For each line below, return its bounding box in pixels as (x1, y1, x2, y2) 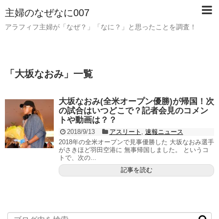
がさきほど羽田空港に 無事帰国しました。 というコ (59, 146, 209, 153)
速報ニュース (145, 128, 183, 135)
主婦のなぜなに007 (5, 7, 89, 18)
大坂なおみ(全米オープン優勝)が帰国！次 (59, 96, 214, 106)
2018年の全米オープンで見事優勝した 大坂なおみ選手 (59, 138, 214, 146)
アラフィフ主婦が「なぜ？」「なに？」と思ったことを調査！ (5, 23, 197, 31)
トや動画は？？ (59, 115, 117, 125)
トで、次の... (59, 153, 96, 161)
